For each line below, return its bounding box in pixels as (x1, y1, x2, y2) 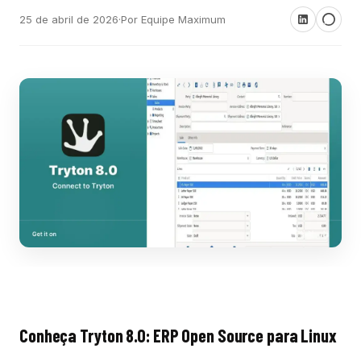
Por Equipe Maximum (121, 12, 226, 26)
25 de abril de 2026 (19, 12, 118, 26)
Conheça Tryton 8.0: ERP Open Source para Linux (19, 325, 337, 346)
